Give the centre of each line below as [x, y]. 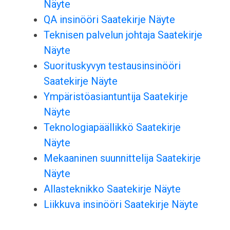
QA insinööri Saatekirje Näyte [109, 20]
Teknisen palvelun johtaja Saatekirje [123, 35]
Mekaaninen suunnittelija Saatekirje [122, 158]
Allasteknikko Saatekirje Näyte [112, 189]
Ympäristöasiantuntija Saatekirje [116, 97]
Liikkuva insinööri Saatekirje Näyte [121, 205]
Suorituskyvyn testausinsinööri [112, 66]
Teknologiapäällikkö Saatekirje [112, 128]
